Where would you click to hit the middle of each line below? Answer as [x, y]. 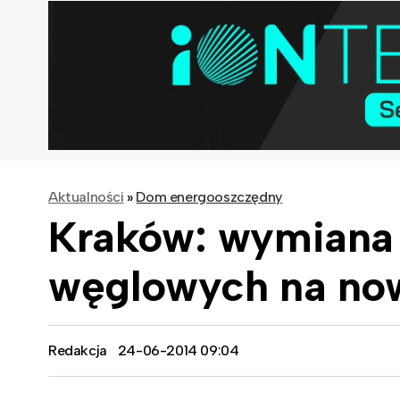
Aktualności [86, 196]
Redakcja [78, 350]
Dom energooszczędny [209, 196]
